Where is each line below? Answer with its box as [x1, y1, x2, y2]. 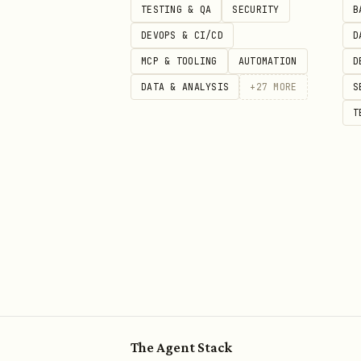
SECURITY [232, 3, 280, 15]
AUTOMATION [238, 55, 297, 67]
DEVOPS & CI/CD [141, 29, 224, 41]
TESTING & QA [141, 3, 212, 15]
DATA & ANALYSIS [141, 81, 230, 93]
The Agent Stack [131, 339, 232, 355]
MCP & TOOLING [141, 55, 218, 67]
